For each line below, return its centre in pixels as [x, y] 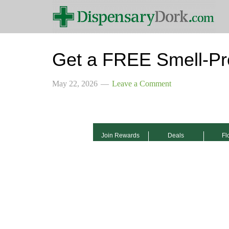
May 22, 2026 [75, 84]
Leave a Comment [142, 84]
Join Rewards [120, 136]
